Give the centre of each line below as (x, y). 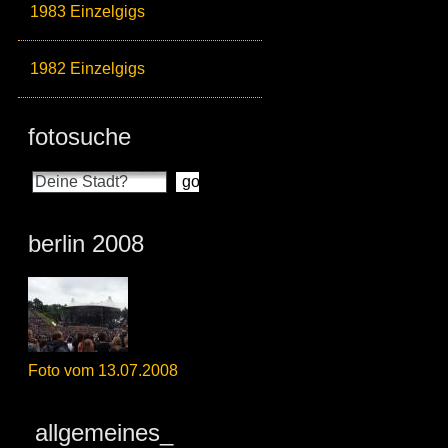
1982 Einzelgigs (87, 68)
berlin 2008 (86, 243)
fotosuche (79, 136)
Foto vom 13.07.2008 (103, 370)
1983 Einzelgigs (87, 11)
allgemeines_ (100, 432)
